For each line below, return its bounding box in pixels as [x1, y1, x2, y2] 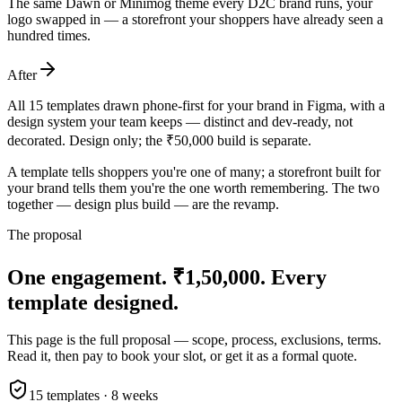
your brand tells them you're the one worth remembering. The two [7, 179, 380, 196]
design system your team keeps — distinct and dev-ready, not [7, 113, 353, 129]
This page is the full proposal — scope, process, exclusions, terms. [7, 332, 381, 348]
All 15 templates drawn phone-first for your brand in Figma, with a [7, 97, 385, 113]
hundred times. [7, 27, 91, 43]
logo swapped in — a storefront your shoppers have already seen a [7, 11, 383, 27]
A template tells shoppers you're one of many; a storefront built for [7, 163, 380, 179]
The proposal [7, 226, 82, 242]
